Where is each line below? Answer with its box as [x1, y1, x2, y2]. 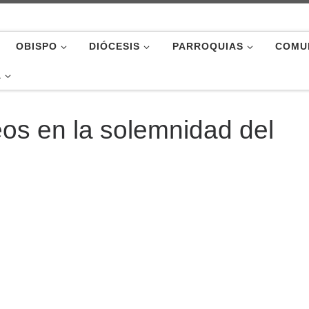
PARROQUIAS [172, 41, 243, 52]
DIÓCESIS [89, 41, 141, 52]
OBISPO [16, 41, 57, 52]
